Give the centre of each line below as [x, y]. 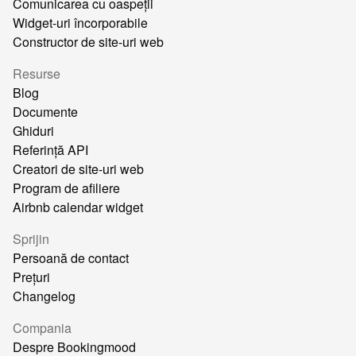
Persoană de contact [71, 257]
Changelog [44, 296]
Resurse [37, 73]
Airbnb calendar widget [78, 207]
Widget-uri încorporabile [80, 22]
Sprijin [31, 238]
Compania [42, 327]
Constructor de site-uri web [88, 41]
